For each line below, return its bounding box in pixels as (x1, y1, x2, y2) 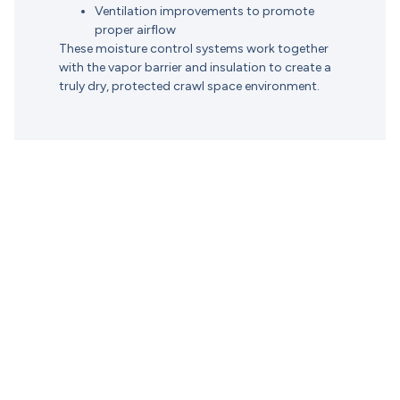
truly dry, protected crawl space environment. (58, 79, 320, 95)
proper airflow (94, 22, 176, 38)
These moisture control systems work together (58, 41, 329, 57)
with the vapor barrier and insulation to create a (58, 60, 331, 76)
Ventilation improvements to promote (94, 4, 314, 20)
